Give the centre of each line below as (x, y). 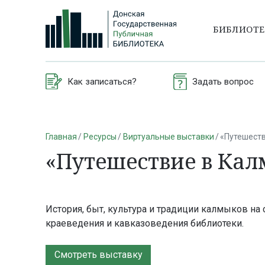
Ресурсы (100, 136)
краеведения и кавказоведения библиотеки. (145, 224)
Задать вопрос (223, 81)
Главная (61, 136)
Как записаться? (102, 81)
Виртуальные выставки (168, 136)
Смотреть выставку (98, 255)
